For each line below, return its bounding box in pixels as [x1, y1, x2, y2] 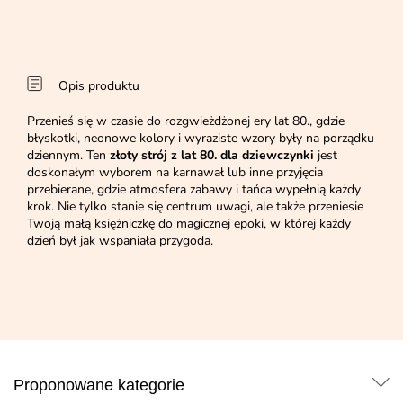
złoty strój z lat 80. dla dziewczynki [110, 147, 314, 165]
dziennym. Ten [27, 147, 110, 165]
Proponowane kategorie [13, 376, 184, 395]
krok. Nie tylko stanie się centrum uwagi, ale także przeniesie [27, 198, 363, 216]
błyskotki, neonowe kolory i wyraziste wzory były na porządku [27, 130, 374, 148]
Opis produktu [58, 77, 139, 95]
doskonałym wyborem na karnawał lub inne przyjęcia [27, 164, 323, 182]
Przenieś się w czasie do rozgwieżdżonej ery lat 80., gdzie [27, 112, 345, 130]
